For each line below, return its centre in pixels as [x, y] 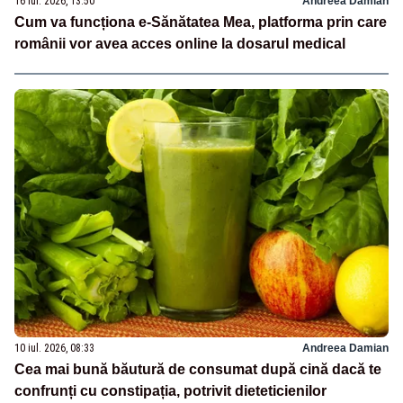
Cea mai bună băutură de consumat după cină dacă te [198, 370]
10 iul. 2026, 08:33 [54, 349]
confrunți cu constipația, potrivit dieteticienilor [172, 391]
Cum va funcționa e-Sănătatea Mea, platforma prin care [201, 22]
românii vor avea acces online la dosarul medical [180, 43]
